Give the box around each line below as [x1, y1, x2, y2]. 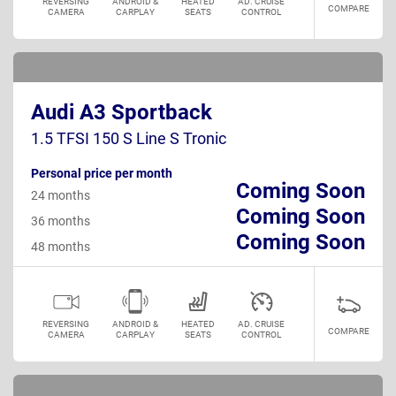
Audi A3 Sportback [31, 99, 212, 125]
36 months [31, 213, 90, 228]
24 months [31, 187, 90, 202]
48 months [31, 239, 90, 254]
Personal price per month [31, 165, 172, 180]
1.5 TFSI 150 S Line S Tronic [31, 128, 226, 148]
